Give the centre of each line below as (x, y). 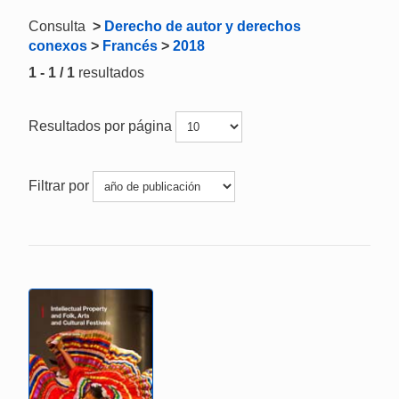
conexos (58, 46)
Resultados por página (102, 126)
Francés (130, 46)
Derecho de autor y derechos (203, 26)
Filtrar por (61, 185)
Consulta (59, 26)
